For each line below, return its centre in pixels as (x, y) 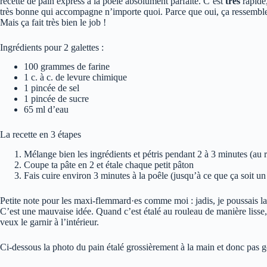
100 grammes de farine (67, 67)
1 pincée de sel (52, 88)
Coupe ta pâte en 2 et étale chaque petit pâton (109, 165)
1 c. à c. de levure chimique (75, 77)
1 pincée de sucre (56, 99)
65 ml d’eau (46, 110)
